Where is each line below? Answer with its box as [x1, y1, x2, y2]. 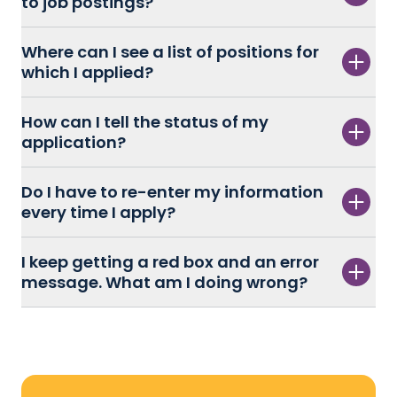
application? [21, 131, 126, 154]
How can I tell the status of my [21, 111, 269, 134]
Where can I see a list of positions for [21, 41, 319, 64]
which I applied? [21, 61, 153, 84]
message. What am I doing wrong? [21, 271, 307, 294]
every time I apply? [21, 201, 175, 224]
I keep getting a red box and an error [21, 251, 319, 274]
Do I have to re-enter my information [21, 181, 323, 204]
